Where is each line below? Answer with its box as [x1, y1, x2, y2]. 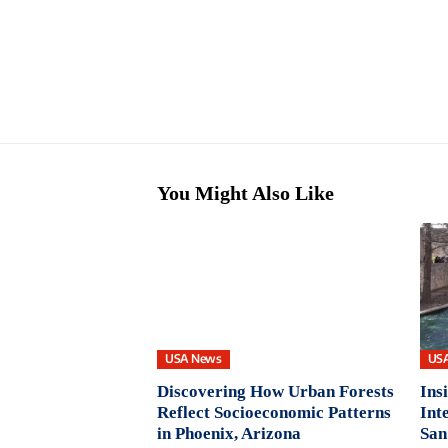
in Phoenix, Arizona [157, 423, 301, 443]
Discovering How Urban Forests [157, 381, 394, 401]
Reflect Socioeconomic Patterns [157, 402, 391, 422]
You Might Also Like [157, 182, 334, 205]
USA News [165, 351, 222, 367]
